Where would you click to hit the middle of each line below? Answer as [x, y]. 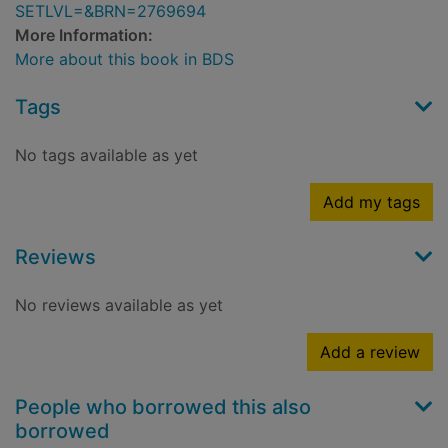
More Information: [84, 35]
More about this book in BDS [124, 59]
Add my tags [371, 202]
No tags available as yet [106, 155]
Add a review [370, 352]
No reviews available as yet [119, 305]
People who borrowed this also [163, 407]
